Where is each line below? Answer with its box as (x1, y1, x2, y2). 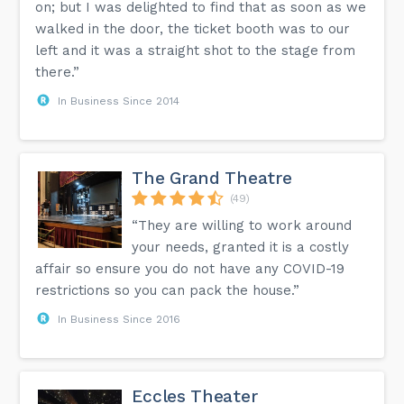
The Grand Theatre (132, 167, 292, 188)
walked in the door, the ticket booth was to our (35, 20, 351, 37)
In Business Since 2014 (58, 94, 180, 107)
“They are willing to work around (132, 216, 353, 234)
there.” (35, 63, 80, 80)
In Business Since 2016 (58, 312, 181, 326)
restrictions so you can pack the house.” (35, 281, 300, 298)
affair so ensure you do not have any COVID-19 (35, 260, 345, 277)
